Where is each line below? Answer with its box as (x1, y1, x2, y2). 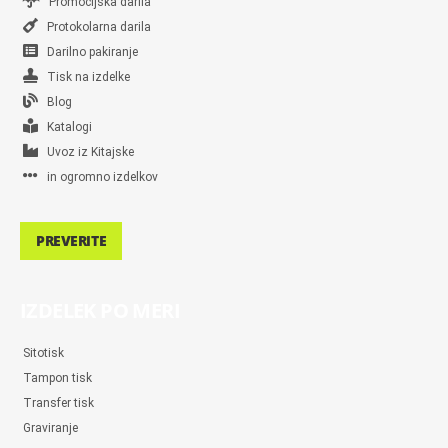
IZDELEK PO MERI (20, 297, 180, 324)
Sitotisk (23, 346, 64, 360)
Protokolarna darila (38, 20, 151, 34)
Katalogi (38, 120, 92, 134)
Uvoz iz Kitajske (38, 145, 134, 159)
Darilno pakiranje (38, 45, 138, 59)
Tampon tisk (23, 371, 92, 385)
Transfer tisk (23, 396, 94, 410)
